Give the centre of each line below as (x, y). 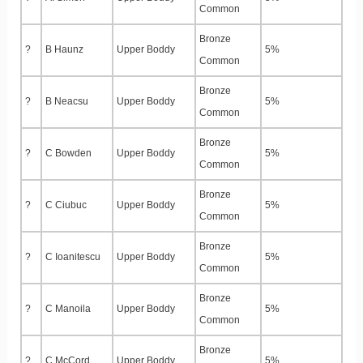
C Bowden (68, 154)
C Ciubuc (66, 205)
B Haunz (64, 50)
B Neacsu (67, 102)
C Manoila (68, 309)
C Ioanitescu (73, 257)
